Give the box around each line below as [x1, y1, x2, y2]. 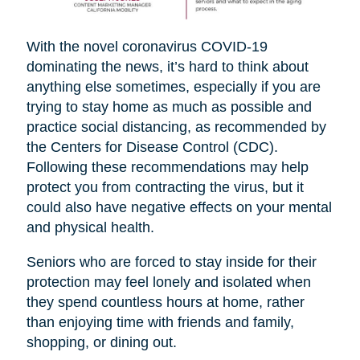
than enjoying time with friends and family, [26, 314, 294, 331]
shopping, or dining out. [26, 334, 177, 351]
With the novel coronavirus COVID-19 [26, 39, 268, 55]
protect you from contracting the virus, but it [26, 179, 304, 196]
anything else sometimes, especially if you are [26, 79, 321, 96]
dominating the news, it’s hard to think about [26, 59, 309, 76]
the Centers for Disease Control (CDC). [26, 139, 278, 156]
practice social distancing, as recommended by [26, 119, 326, 136]
